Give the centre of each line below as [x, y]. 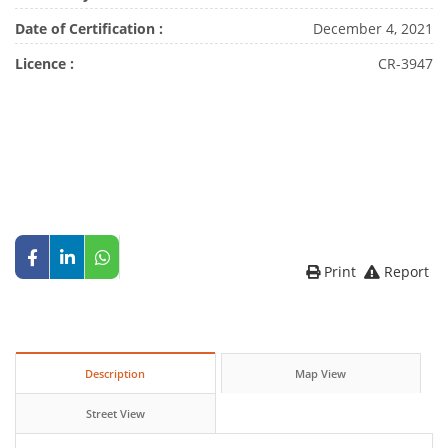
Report [406, 272]
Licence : [44, 64]
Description [115, 374]
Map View [321, 374]
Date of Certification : [89, 29]
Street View [115, 414]
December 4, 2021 [373, 29]
